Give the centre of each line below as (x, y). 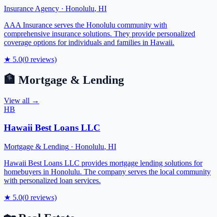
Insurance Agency (31, 8)
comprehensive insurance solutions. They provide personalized (100, 33)
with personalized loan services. (52, 181)
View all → (22, 100)
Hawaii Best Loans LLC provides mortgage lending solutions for (103, 163)
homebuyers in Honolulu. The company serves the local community (107, 172)
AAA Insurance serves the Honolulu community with (85, 25)
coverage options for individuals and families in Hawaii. (89, 42)
